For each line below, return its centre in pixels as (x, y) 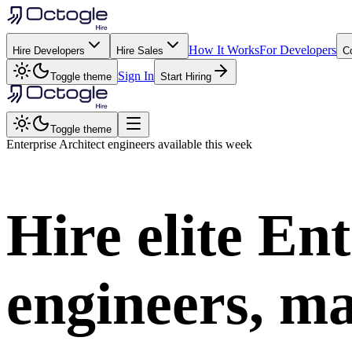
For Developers (298, 50)
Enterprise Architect (57, 144)
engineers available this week (180, 144)
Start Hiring (186, 77)
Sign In (136, 76)
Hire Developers (49, 51)
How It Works (224, 50)
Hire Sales (140, 51)
